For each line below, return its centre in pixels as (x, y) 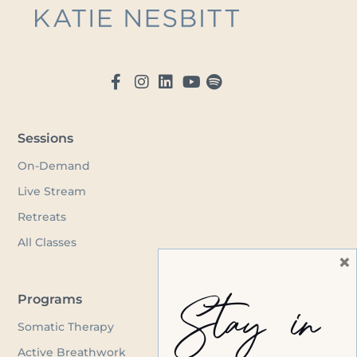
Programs (50, 300)
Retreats (42, 217)
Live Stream (52, 192)
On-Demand (56, 166)
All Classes (47, 243)
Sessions (46, 139)
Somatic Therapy (66, 327)
